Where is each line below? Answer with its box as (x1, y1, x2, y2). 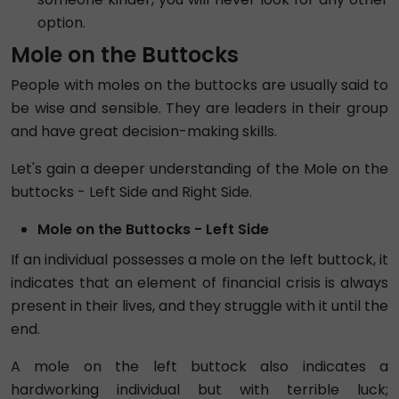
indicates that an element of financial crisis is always (11, 273, 388, 293)
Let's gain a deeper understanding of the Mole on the (11, 159, 388, 179)
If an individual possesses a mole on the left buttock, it (11, 249, 388, 270)
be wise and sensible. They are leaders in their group (11, 98, 388, 118)
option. (37, 12, 85, 33)
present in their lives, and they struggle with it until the (11, 296, 388, 316)
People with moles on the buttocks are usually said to (11, 75, 388, 95)
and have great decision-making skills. (11, 121, 277, 142)
